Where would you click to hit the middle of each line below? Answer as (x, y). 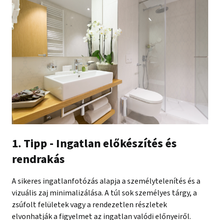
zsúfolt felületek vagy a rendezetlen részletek (89, 205)
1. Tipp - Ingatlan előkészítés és (94, 144)
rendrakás (38, 160)
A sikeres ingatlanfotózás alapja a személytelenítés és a (106, 181)
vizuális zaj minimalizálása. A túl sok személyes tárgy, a (104, 193)
